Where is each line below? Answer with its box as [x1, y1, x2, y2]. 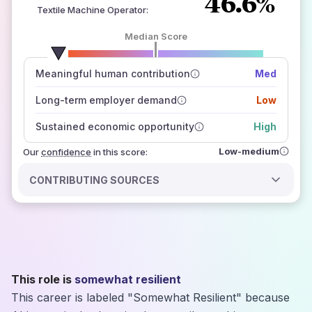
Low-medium [219, 145, 279, 157]
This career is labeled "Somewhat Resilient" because [11, 290, 290, 304]
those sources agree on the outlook [33, 83, 210, 95]
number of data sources [100, 54, 221, 65]
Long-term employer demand [35, 94, 177, 106]
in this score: [93, 146, 148, 157]
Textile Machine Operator [37, 4, 146, 15]
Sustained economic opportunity [35, 120, 194, 132]
